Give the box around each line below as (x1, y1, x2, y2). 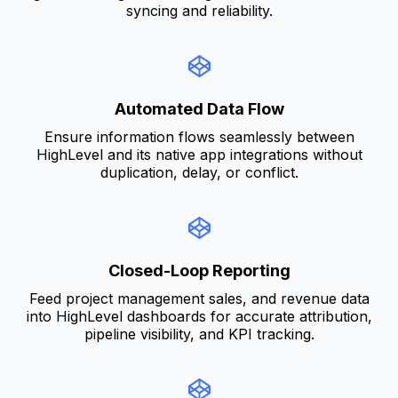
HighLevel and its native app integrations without (36, 145, 362, 163)
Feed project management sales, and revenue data (28, 289, 370, 307)
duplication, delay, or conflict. (99, 163, 298, 181)
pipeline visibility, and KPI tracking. (84, 324, 314, 343)
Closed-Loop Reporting (107, 260, 291, 280)
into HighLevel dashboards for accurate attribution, (26, 306, 372, 325)
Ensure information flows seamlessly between (44, 127, 354, 146)
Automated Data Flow (114, 99, 284, 118)
